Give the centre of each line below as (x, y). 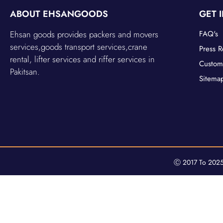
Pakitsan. (25, 72)
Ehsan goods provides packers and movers (84, 35)
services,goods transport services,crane (79, 47)
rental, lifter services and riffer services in (82, 59)
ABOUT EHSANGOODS (59, 14)
